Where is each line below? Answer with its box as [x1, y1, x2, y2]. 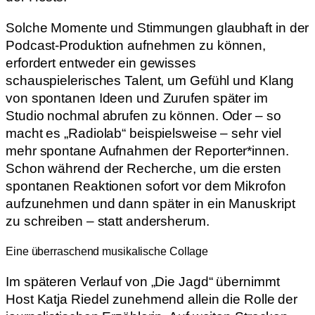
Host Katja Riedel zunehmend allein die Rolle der [6, 292, 298, 307]
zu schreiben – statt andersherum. [6, 213, 210, 229]
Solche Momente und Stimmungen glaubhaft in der [6, 20, 309, 35]
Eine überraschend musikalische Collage [6, 245, 209, 258]
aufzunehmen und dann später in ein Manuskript [6, 195, 295, 211]
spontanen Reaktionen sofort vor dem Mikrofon [6, 178, 286, 193]
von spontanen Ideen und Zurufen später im [6, 90, 268, 105]
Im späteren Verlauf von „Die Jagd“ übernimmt [6, 274, 280, 290]
